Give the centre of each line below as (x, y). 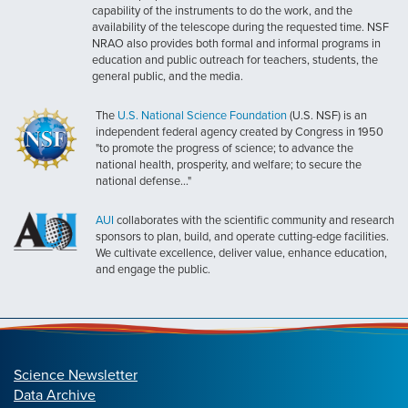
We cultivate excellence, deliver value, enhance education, (241, 253)
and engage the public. (153, 269)
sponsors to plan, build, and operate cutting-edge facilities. (242, 236)
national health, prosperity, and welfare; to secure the (229, 164)
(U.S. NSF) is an (327, 115)
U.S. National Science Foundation (202, 115)
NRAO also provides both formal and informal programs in (236, 43)
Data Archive (55, 394)
